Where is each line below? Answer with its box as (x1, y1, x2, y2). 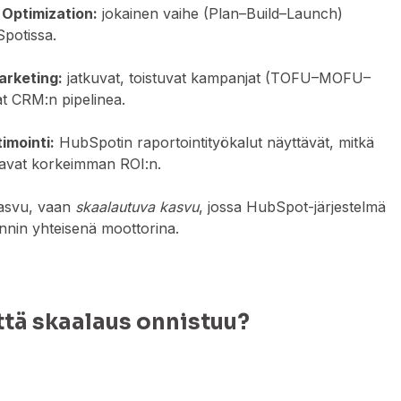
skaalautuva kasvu (75, 198, 200, 217)
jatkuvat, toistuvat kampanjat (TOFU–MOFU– (63, 69, 371, 88)
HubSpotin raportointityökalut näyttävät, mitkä (55, 133, 375, 152)
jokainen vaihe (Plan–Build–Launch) (98, 4, 344, 23)
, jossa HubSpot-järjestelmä (199, 198, 387, 217)
